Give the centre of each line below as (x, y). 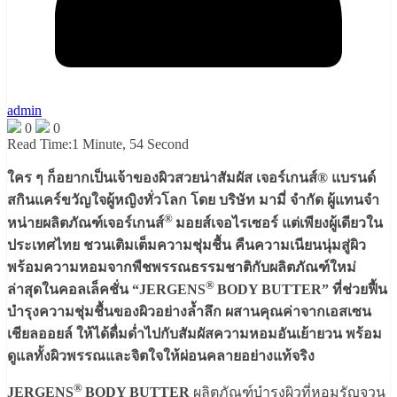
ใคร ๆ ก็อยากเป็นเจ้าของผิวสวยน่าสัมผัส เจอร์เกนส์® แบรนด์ (191, 178)
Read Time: (39, 144)
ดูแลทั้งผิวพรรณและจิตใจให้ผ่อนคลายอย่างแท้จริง (164, 355)
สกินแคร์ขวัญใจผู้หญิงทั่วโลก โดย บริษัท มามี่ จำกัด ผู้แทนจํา (193, 200)
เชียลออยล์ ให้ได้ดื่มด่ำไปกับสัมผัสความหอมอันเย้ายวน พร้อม (195, 333)
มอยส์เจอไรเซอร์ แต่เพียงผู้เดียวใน (279, 222)
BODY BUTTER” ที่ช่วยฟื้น (302, 289)
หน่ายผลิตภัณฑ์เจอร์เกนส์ (86, 222)
